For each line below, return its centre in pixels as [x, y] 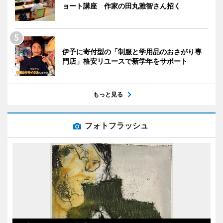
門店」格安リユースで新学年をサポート [125, 61]
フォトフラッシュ [116, 125]
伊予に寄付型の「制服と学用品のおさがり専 [132, 51]
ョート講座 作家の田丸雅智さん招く [121, 5]
